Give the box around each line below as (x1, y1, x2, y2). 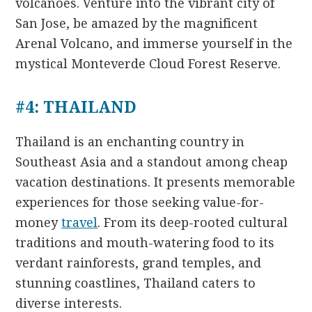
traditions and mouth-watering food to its (15, 235, 275, 250)
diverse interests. (15, 295, 123, 311)
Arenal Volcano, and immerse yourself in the (15, 36, 293, 51)
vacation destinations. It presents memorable (15, 174, 296, 189)
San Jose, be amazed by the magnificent (15, 15, 258, 31)
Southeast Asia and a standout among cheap (15, 154, 288, 169)
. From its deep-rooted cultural (97, 214, 288, 230)
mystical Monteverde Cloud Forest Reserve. (15, 56, 281, 71)
